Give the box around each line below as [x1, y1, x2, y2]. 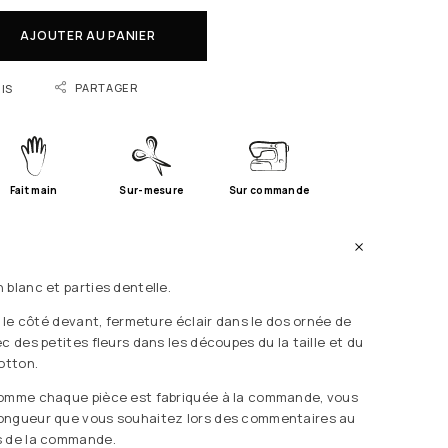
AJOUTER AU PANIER [20, 26, 156, 44]
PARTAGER [75, 79, 139, 95]
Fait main [9, 182, 58, 197]
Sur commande [228, 182, 310, 197]
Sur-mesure [119, 182, 184, 197]
